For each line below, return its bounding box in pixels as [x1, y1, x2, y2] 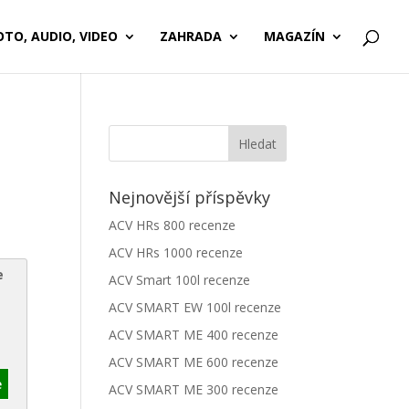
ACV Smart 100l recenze [109, 271, 251, 288]
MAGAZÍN [264, 27, 325, 45]
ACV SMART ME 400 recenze [109, 326, 279, 343]
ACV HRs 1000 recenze [109, 244, 244, 261]
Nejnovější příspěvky [109, 186, 271, 208]
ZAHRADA [160, 27, 222, 45]
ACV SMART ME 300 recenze [109, 381, 279, 398]
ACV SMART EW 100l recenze [109, 299, 282, 316]
